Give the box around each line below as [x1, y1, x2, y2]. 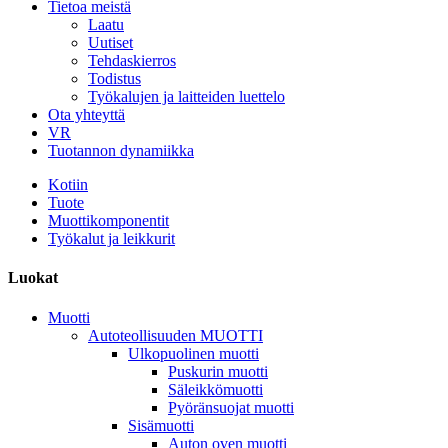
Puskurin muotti [168, 362, 268, 380]
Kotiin [48, 176, 88, 193]
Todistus [88, 70, 141, 87]
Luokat [8, 269, 58, 287]
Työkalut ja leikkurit [48, 230, 175, 247]
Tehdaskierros [88, 52, 176, 69]
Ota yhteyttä [48, 106, 125, 123]
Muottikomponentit [48, 212, 169, 229]
